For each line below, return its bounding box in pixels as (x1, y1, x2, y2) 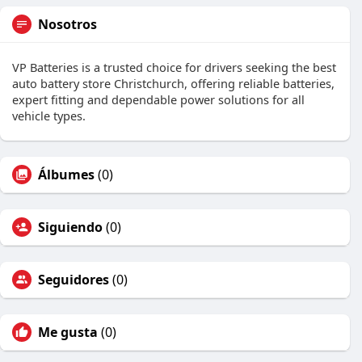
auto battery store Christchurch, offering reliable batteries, (12, 75, 335, 91)
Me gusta (38, 323, 98, 341)
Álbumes (38, 166, 95, 183)
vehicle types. (12, 107, 86, 124)
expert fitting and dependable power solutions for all (12, 91, 305, 107)
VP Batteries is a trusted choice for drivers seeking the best (12, 59, 336, 75)
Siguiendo (38, 218, 103, 236)
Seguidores (38, 271, 109, 288)
